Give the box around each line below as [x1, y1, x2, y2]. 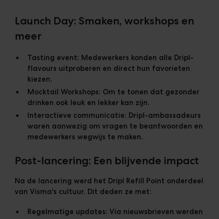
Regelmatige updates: [27, 207, 108, 216]
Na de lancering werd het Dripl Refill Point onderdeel [14, 176, 203, 186]
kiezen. [27, 75, 52, 84]
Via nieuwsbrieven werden [107, 207, 203, 216]
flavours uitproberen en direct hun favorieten [27, 64, 190, 73]
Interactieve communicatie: [27, 110, 127, 120]
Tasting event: [27, 53, 79, 63]
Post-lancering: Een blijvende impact [14, 154, 199, 167]
